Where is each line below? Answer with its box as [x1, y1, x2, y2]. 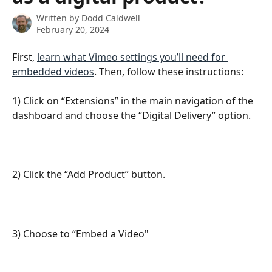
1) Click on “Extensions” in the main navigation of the [12, 94, 256, 108]
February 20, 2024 [36, 24, 109, 35]
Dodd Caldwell [81, 12, 140, 24]
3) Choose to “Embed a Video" [12, 226, 149, 240]
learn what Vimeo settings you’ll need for [37, 50, 228, 64]
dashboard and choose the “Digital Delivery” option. [12, 109, 251, 123]
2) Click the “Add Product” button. [12, 168, 165, 182]
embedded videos [12, 65, 94, 78]
